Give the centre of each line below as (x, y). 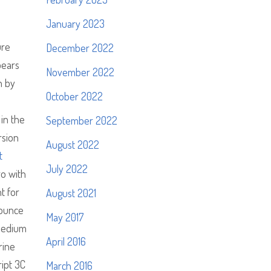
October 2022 (74, 96)
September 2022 (82, 120)
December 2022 (80, 48)
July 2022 (67, 169)
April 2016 (66, 241)
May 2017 (65, 217)
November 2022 (80, 72)
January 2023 (75, 24)
